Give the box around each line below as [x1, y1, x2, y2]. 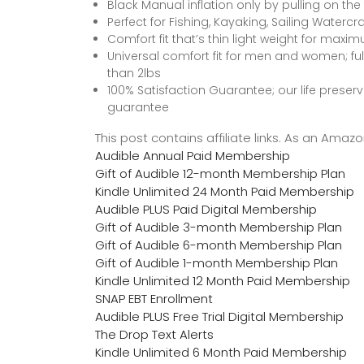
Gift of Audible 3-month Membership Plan [95, 218, 342, 236]
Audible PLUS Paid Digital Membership [95, 200, 317, 218]
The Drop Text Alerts [95, 325, 214, 343]
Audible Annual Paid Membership [95, 146, 290, 164]
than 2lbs [107, 64, 161, 81]
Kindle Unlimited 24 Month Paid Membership [95, 182, 354, 200]
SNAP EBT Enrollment [95, 289, 213, 307]
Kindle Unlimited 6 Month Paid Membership [95, 343, 347, 361]
